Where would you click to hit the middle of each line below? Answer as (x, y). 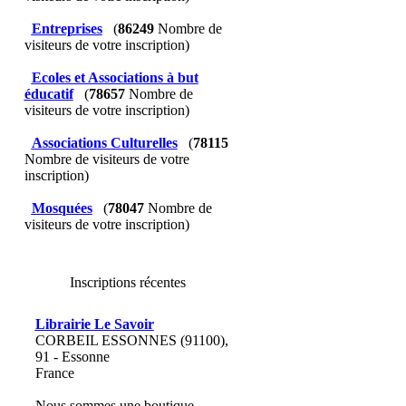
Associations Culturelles (104, 143)
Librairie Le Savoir (94, 324)
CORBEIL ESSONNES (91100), (131, 340)
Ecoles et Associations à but (115, 77)
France (54, 373)
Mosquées (62, 208)
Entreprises (67, 29)
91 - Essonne (72, 357)
